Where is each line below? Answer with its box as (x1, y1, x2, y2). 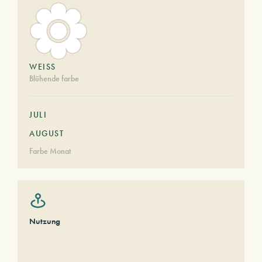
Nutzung (29, 216, 60, 226)
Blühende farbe (29, 73, 79, 84)
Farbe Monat (29, 146, 71, 156)
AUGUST (29, 128, 64, 139)
